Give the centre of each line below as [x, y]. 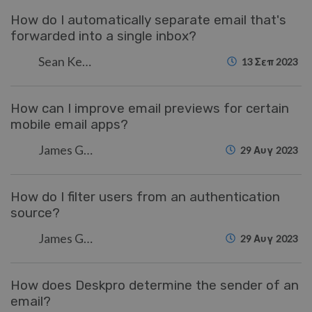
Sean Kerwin [87, 61]
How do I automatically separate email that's [148, 20]
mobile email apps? [69, 124]
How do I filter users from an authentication [145, 197]
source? [35, 213]
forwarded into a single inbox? [103, 36]
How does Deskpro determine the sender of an [155, 285]
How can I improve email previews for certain [150, 108]
